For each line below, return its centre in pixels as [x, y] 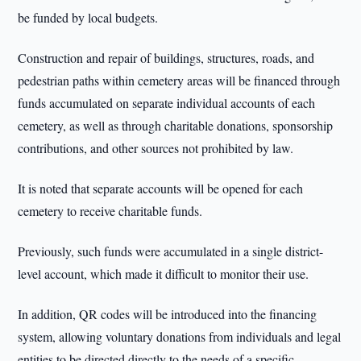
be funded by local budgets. [88, 17]
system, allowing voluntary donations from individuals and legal [180, 336]
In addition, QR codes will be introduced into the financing [168, 314]
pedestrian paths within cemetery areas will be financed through [179, 80]
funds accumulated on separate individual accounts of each [167, 103]
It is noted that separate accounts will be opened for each [161, 188]
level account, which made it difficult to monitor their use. [164, 274]
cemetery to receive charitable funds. [110, 211]
